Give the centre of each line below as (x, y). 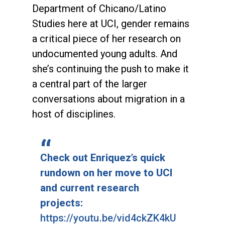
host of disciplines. (74, 114)
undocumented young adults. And (105, 53)
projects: (63, 203)
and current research (90, 188)
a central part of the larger (90, 84)
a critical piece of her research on (106, 38)
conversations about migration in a (108, 99)
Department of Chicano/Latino (99, 8)
